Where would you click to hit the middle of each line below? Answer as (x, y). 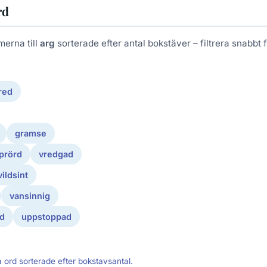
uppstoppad (46, 217)
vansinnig (30, 196)
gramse (31, 133)
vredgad (56, 154)
